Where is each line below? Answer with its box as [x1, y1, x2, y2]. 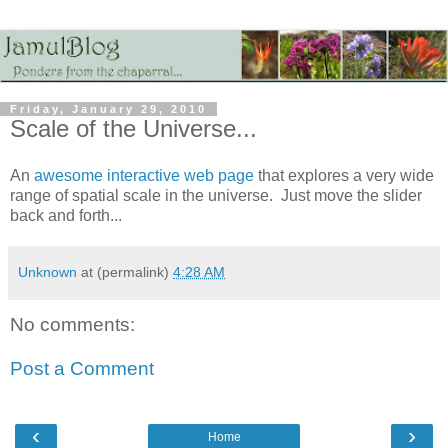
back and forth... [10, 207, 122, 225]
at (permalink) [81, 264, 173, 281]
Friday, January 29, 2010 [10, 102, 207, 115]
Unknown [18, 264, 77, 281]
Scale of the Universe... [10, 114, 257, 142]
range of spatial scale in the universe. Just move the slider [10, 187, 422, 205]
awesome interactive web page [34, 167, 254, 185]
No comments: [10, 314, 135, 336]
